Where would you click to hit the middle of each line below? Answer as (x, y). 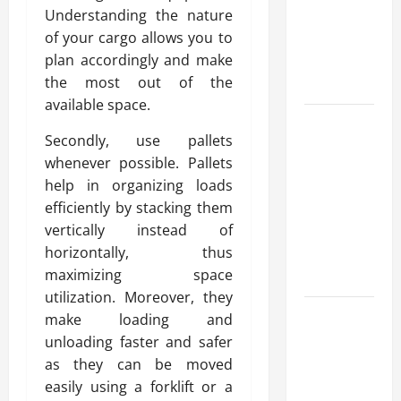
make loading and (139, 319)
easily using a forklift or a (139, 386)
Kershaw (328, 145)
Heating (327, 64)
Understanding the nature (139, 15)
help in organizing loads (139, 185)
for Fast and (338, 19)
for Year (327, 234)
